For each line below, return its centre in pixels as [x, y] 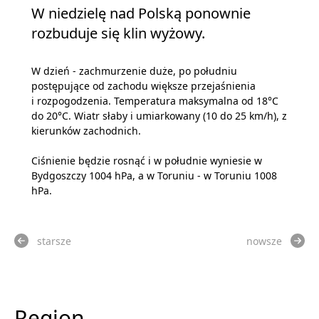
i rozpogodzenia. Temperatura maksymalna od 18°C [155, 100]
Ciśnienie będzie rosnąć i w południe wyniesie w [147, 160]
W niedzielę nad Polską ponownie [141, 13]
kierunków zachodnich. [86, 130]
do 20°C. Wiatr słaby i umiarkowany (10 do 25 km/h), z [159, 115]
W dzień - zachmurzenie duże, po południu [134, 70]
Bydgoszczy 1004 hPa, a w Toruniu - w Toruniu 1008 [154, 175]
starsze [54, 241]
